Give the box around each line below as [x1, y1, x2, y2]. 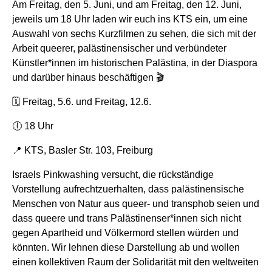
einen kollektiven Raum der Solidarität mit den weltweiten [12, 256, 259, 267]
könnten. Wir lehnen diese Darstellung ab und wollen [12, 242, 240, 253]
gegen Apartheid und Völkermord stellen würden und [12, 227, 239, 238]
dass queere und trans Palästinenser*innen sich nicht [12, 212, 241, 223]
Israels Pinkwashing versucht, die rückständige [12, 169, 214, 180]
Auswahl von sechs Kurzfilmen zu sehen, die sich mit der [12, 28, 256, 39]
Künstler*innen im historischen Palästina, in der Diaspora [12, 57, 257, 68]
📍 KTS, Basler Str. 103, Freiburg [12, 144, 153, 155]
